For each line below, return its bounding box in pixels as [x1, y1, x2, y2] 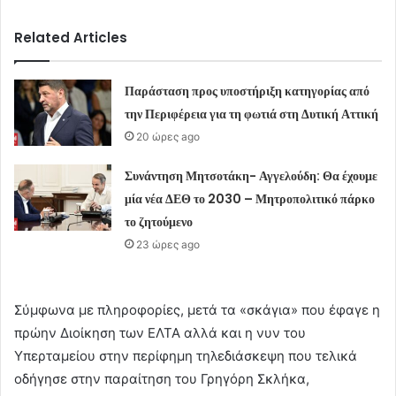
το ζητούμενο [125, 213, 194, 232]
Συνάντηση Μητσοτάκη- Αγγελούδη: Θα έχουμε [125, 167, 378, 186]
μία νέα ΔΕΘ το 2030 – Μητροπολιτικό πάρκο [125, 190, 376, 209]
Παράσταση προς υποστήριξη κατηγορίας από [125, 82, 370, 101]
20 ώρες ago [136, 130, 201, 144]
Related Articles [14, 28, 127, 48]
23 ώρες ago [136, 238, 201, 252]
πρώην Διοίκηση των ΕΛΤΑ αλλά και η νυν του [14, 324, 306, 342]
